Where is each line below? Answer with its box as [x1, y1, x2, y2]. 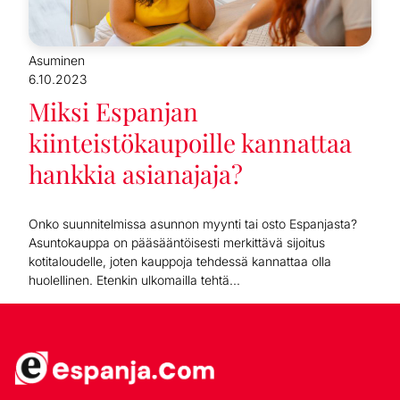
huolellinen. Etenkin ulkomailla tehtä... [29, 271, 240, 287]
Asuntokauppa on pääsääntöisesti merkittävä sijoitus [29, 234, 325, 250]
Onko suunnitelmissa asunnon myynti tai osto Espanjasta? [29, 215, 357, 231]
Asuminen [29, 52, 85, 68]
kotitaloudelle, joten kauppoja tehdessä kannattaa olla [29, 253, 331, 269]
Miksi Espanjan [29, 94, 198, 128]
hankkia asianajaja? [29, 156, 243, 190]
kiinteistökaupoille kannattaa [29, 125, 352, 159]
